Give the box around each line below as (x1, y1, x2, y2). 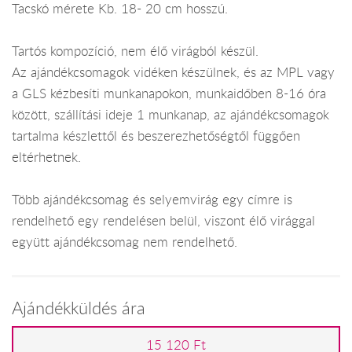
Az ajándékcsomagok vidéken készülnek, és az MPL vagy (12, 64, 335, 82)
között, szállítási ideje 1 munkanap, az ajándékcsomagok (12, 106, 329, 124)
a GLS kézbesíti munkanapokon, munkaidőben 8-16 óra (12, 85, 326, 103)
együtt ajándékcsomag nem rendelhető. (12, 233, 237, 251)
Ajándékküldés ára (12, 295, 145, 319)
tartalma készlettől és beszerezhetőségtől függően (12, 127, 300, 145)
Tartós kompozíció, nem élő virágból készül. (12, 42, 258, 60)
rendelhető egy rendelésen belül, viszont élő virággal (12, 212, 315, 230)
